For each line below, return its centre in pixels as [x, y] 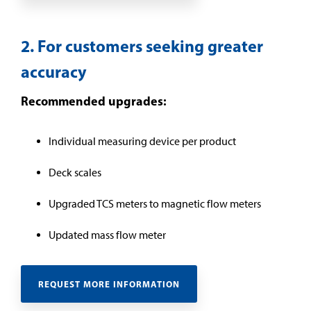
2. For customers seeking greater [142, 45]
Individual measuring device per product [142, 141]
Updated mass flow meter [107, 235]
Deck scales [75, 172]
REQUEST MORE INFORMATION [109, 284]
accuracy [54, 71]
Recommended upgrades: [95, 101]
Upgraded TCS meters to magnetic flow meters [155, 203]
